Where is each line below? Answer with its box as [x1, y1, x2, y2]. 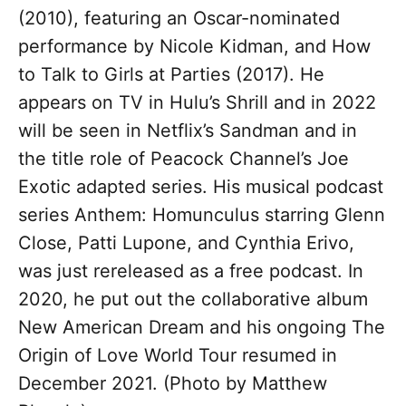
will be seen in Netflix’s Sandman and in [18, 119, 357, 141]
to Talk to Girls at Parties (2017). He [18, 63, 324, 85]
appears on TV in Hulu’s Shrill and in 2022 [18, 91, 376, 113]
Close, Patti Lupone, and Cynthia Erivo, [18, 231, 354, 254]
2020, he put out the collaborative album [18, 287, 368, 310]
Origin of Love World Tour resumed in [18, 343, 337, 366]
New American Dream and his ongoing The [18, 315, 385, 338]
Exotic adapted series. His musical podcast [18, 175, 383, 198]
